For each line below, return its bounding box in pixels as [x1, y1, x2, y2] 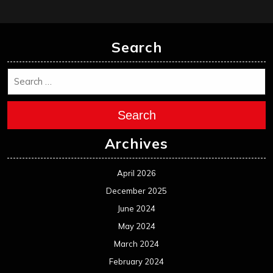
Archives [105, 134, 168, 152]
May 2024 [118, 221, 155, 231]
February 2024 [109, 256, 164, 266]
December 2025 [106, 185, 167, 196]
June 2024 [118, 203, 155, 213]
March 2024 [114, 238, 159, 249]
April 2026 [117, 168, 156, 178]
